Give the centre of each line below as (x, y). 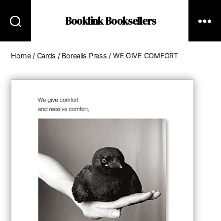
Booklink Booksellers (110, 21)
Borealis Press (84, 55)
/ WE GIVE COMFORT (142, 55)
